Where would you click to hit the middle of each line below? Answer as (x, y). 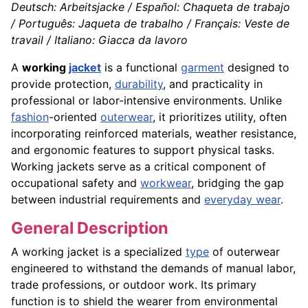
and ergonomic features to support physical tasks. (143, 150)
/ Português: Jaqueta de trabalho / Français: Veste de (150, 24)
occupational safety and (76, 183)
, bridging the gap (238, 183)
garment (202, 68)
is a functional (141, 68)
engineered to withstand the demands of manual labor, (153, 268)
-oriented (75, 117)
